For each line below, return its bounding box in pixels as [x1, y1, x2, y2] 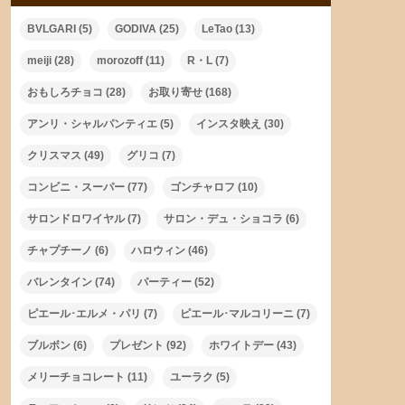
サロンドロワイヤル [27, 212, 125, 226]
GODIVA [115, 23, 156, 36]
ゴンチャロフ [170, 181, 235, 194]
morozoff [97, 54, 143, 68]
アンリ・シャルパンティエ [27, 118, 157, 131]
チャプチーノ [27, 244, 92, 258]
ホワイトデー [209, 339, 274, 353]
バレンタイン [27, 276, 92, 289]
